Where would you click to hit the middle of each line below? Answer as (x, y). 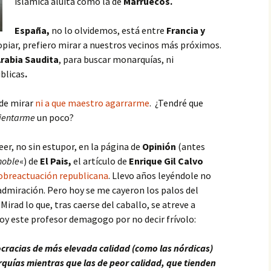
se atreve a (173, 204)
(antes (191, 146)
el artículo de (100, 161)
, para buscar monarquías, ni (116, 59)
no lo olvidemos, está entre (108, 30)
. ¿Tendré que (176, 103)
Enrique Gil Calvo (165, 161)
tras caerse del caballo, (103, 204)
